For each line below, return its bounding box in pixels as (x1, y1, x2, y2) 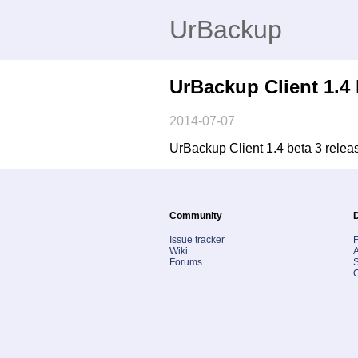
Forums (169, 256, 202, 268)
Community (169, 209, 222, 221)
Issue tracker (169, 233, 225, 245)
